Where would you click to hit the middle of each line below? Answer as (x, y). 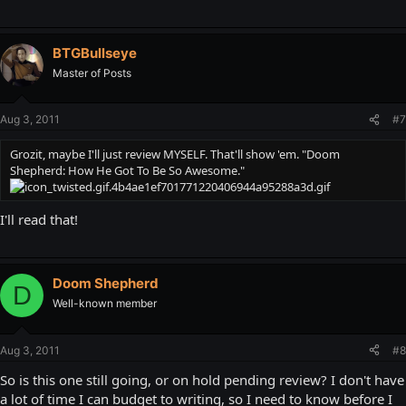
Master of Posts (92, 72)
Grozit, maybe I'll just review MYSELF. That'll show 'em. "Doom (175, 154)
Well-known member (105, 303)
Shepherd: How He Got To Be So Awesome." (127, 170)
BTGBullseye (95, 53)
